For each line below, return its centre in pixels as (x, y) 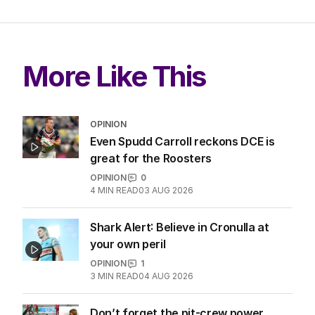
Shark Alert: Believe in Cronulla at (180, 227)
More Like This (114, 77)
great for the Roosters (151, 159)
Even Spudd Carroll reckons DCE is (182, 142)
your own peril (128, 244)
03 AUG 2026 (166, 191)
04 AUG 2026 (166, 276)
